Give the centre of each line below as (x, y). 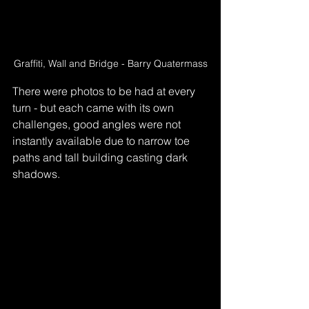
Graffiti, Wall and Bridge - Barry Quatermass (110, 63)
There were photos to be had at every (105, 91)
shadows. (36, 173)
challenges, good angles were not (98, 124)
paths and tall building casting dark (101, 157)
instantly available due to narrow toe (102, 140)
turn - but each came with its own (94, 107)
